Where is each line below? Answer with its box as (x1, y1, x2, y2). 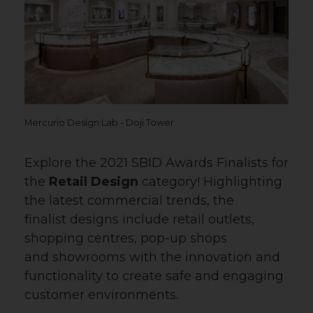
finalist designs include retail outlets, (24, 212, 254, 228)
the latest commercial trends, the (24, 193, 234, 209)
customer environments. (24, 287, 178, 303)
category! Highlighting (142, 174, 282, 190)
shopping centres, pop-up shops (24, 231, 227, 247)
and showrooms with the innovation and (24, 249, 280, 265)
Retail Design (49, 174, 142, 190)
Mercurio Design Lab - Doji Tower (24, 117, 174, 129)
